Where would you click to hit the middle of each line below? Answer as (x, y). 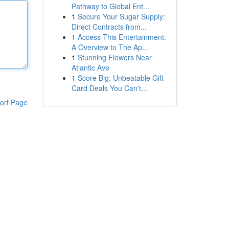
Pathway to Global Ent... (110, 6)
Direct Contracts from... (109, 27)
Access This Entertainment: (122, 37)
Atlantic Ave (90, 67)
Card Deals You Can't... (109, 88)
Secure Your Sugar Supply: (121, 16)
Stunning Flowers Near (114, 57)
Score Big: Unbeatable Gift (120, 78)
